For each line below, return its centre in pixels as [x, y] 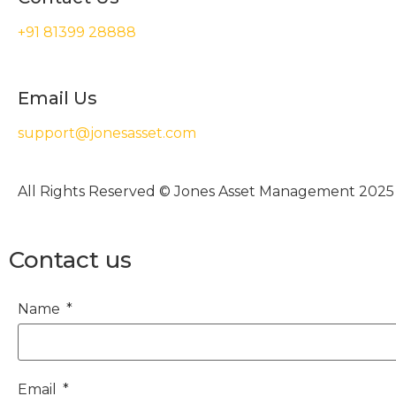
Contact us [70, 260]
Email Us [57, 99]
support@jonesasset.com [107, 133]
